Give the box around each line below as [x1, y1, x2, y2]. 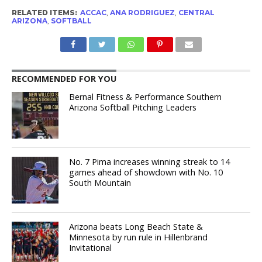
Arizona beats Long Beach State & [69, 221, 204, 233]
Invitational [69, 242, 112, 254]
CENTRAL [178, 8, 215, 18]
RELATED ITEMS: [11, 8, 77, 18]
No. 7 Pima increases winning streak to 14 [69, 156, 230, 168]
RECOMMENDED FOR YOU [11, 73, 116, 85]
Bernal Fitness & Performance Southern [69, 91, 222, 103]
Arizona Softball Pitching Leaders [69, 102, 197, 113]
